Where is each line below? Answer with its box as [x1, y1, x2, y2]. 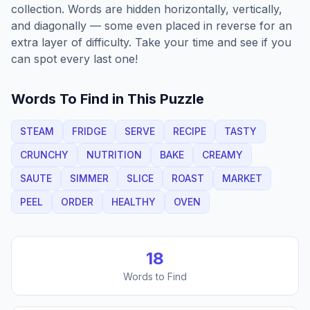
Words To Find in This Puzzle [11, 91, 204, 107]
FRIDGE [72, 125, 107, 137]
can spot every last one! [11, 52, 138, 66]
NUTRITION [86, 149, 142, 161]
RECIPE [173, 125, 206, 137]
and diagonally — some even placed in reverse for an [11, 19, 292, 33]
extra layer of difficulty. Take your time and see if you [11, 35, 291, 49]
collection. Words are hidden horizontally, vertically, [11, 2, 282, 16]
